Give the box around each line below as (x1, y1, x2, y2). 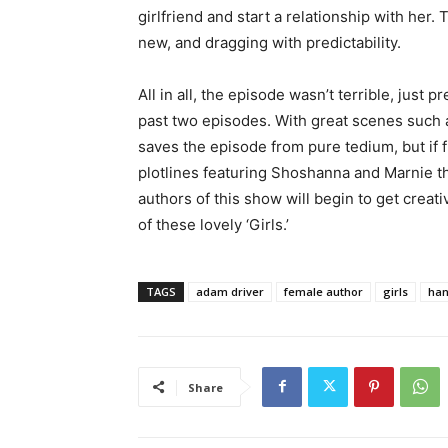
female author (284, 283, 363, 299)
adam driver (196, 283, 264, 299)
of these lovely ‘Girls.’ (138, 214, 289, 234)
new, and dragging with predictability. (138, 32, 401, 52)
